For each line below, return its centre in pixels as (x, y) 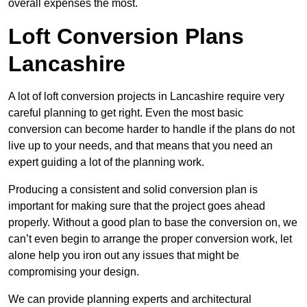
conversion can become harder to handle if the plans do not (151, 130)
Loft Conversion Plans (126, 37)
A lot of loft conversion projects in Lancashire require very (146, 97)
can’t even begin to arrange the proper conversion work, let (150, 239)
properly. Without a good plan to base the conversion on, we (153, 223)
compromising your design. (74, 272)
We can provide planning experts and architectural (130, 299)
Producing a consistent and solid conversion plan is (133, 190)
